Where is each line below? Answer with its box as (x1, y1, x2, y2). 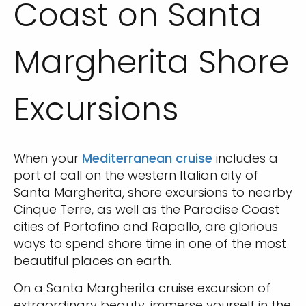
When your (14, 150, 82, 167)
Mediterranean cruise (82, 150, 212, 167)
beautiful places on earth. (14, 252, 171, 269)
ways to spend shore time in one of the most (14, 235, 286, 252)
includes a (212, 150, 278, 167)
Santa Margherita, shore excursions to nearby (14, 184, 292, 201)
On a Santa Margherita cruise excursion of (14, 279, 270, 296)
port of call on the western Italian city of (14, 167, 258, 184)
